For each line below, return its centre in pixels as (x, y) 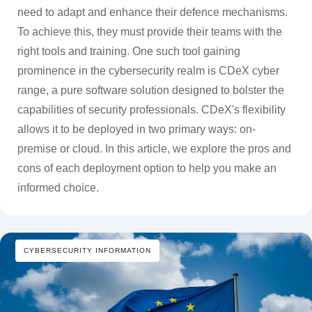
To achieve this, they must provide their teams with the (149, 31)
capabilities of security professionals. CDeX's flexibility (151, 109)
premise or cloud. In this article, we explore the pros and (154, 148)
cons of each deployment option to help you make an (147, 168)
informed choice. (58, 187)
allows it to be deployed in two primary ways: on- (136, 129)
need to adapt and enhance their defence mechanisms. (152, 12)
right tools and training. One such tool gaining (128, 51)
